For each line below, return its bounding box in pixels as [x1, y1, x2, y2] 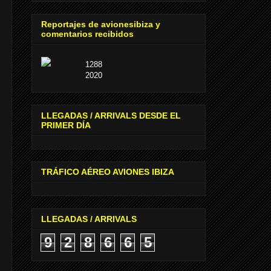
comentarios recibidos [41, 29, 134, 39]
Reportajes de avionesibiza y [41, 19, 160, 30]
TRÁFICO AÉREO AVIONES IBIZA [41, 167, 174, 177]
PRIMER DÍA [41, 120, 91, 130]
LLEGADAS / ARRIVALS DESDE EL [41, 110, 181, 120]
